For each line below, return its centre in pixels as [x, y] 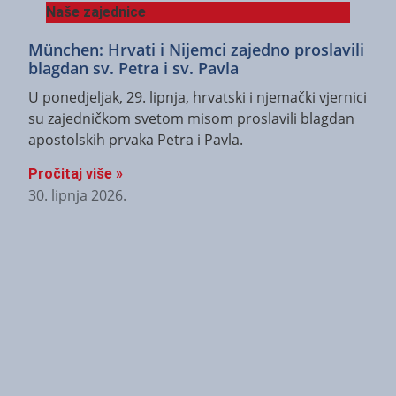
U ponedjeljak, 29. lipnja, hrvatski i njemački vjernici [198, 97]
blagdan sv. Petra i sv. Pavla [133, 68]
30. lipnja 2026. [77, 196]
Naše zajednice [96, 11]
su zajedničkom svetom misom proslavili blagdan [191, 118]
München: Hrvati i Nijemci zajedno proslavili [196, 49]
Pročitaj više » [76, 174]
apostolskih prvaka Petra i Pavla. [136, 139]
